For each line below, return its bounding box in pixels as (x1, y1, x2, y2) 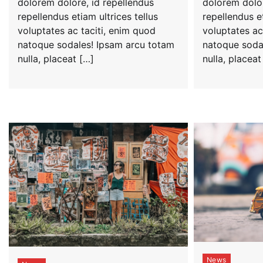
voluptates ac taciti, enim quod (18, 25, 156, 37)
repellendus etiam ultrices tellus (18, 11, 158, 23)
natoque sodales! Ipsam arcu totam (18, 39, 174, 51)
